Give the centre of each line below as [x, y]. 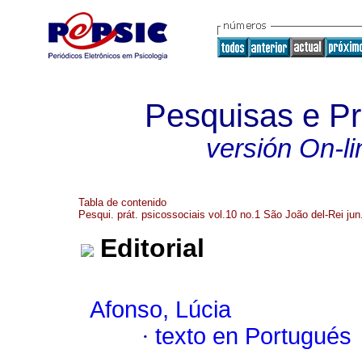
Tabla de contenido [122, 202]
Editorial [152, 248]
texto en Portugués [253, 337]
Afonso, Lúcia [160, 310]
